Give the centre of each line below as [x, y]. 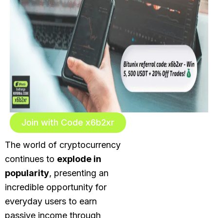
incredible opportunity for [56, 187]
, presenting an [79, 173]
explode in [79, 159]
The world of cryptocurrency [63, 145]
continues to [31, 159]
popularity [27, 173]
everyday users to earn [51, 201]
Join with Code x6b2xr [68, 122]
